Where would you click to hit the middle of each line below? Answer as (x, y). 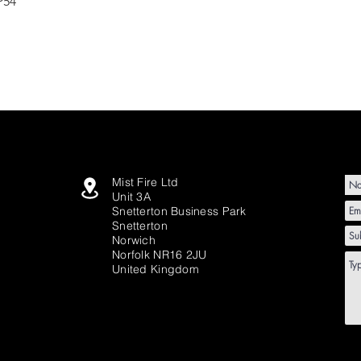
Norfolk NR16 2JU (160, 255)
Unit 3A (131, 197)
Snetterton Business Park (179, 211)
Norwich (134, 240)
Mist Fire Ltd (145, 182)
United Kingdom (156, 269)
